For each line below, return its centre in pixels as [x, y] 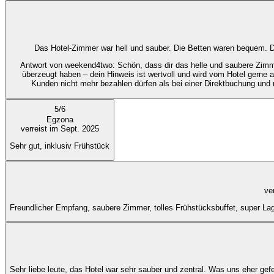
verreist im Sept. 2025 [60, 129]
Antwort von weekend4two [66, 65]
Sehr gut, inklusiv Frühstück [60, 146]
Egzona [60, 120]
